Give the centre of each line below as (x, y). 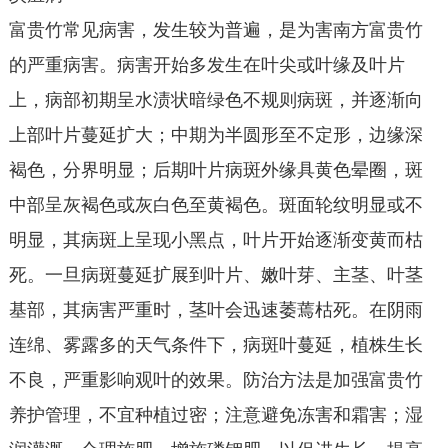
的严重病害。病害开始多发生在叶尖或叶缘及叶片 (206, 65)
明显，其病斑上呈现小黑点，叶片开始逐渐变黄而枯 (215, 240)
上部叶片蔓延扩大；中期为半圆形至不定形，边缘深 (215, 135)
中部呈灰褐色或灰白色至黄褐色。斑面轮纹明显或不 (215, 205)
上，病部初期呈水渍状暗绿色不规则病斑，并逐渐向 (215, 100)
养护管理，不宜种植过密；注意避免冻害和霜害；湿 (215, 415)
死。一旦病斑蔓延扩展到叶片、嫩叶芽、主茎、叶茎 (215, 275)
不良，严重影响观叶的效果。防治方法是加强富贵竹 (215, 380)
